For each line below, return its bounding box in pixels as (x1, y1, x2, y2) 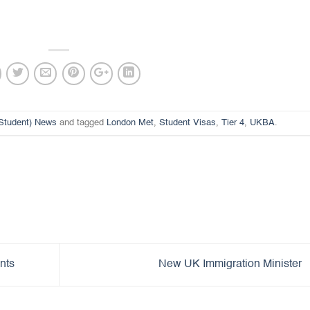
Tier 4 (221, 118, 244, 127)
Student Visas (158, 118, 216, 127)
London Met (106, 118, 154, 127)
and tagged (56, 118, 107, 127)
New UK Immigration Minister (158, 259, 304, 271)
